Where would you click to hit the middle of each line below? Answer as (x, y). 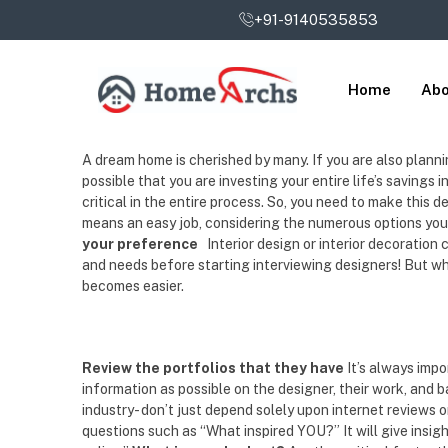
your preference (141, 244)
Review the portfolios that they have (214, 368)
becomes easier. (133, 286)
